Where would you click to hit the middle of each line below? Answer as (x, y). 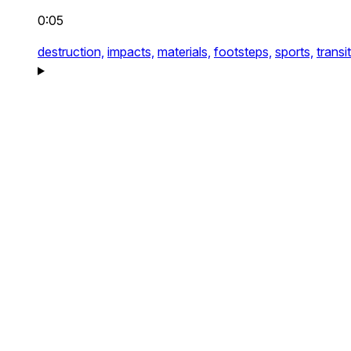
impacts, (131, 52)
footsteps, (243, 52)
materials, (184, 52)
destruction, (71, 52)
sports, (294, 52)
